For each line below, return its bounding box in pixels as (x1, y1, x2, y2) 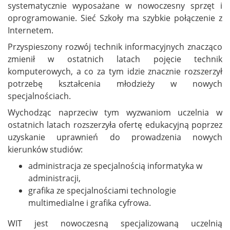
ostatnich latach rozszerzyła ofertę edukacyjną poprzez (8, 119, 222, 131)
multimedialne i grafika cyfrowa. (28, 197, 151, 209)
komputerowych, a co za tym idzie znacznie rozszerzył (8, 66, 222, 78)
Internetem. (8, 25, 53, 36)
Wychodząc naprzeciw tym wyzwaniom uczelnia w (8, 107, 222, 119)
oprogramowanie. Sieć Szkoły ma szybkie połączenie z (8, 12, 222, 24)
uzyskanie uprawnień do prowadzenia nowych (8, 131, 222, 143)
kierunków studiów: (8, 144, 83, 156)
